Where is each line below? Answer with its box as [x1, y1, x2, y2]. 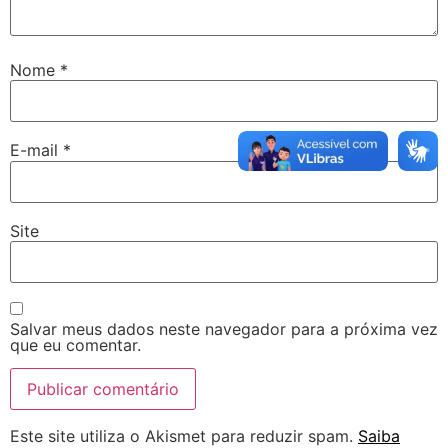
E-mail [10, 140, 63, 161]
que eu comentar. [10, 335, 141, 356]
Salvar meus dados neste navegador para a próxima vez [10, 319, 438, 340]
